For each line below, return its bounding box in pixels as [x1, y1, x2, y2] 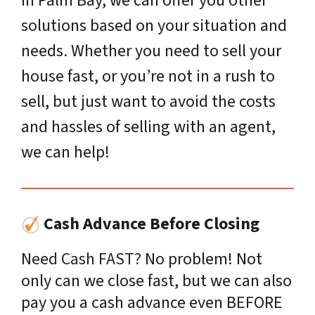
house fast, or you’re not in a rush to [21, 64, 275, 89]
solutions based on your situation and [21, 13, 287, 39]
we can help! [21, 140, 110, 165]
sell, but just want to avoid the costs [21, 89, 276, 115]
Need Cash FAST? [21, 247, 141, 272]
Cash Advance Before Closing [40, 212, 259, 237]
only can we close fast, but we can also [21, 269, 292, 294]
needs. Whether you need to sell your [21, 39, 281, 64]
